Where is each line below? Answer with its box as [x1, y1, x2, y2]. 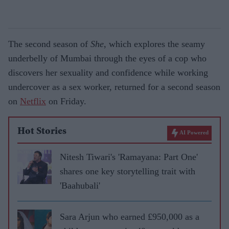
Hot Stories [17, 126, 66, 137]
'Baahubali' [60, 180, 100, 191]
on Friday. [46, 96, 86, 106]
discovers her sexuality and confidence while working [8, 67, 208, 78]
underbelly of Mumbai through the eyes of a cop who [8, 53, 207, 63]
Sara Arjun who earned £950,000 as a [60, 211, 199, 222]
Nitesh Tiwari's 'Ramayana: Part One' [60, 151, 198, 162]
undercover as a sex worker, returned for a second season [8, 81, 220, 92]
